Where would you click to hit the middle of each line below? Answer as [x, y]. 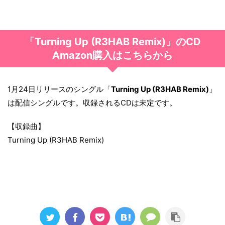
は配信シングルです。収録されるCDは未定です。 [92, 103]
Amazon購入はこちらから [113, 55]
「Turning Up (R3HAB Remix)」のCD [113, 42]
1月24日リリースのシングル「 [59, 89]
